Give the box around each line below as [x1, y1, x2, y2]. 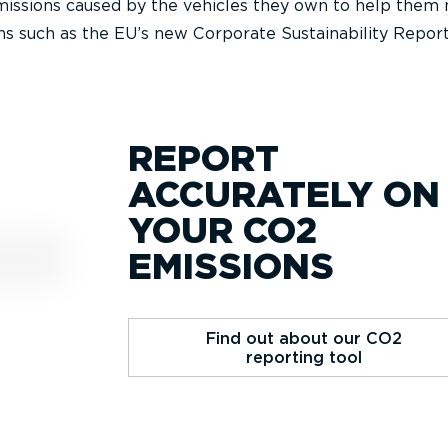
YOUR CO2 [128, 208, 319, 252]
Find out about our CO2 [206, 328, 403, 348]
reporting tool [246, 347, 363, 367]
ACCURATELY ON [128, 172, 441, 216]
